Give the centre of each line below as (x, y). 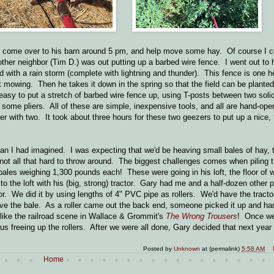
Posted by (159, 249)
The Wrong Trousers (202, 217)
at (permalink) (222, 249)
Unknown (187, 249)
